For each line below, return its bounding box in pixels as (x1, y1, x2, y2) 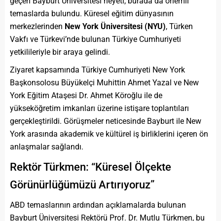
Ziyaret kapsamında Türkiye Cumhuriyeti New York (10, 65, 185, 74)
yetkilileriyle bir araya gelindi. (10, 47, 110, 57)
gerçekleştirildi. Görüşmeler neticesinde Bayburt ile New (10, 116, 201, 126)
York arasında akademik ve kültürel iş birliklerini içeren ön (10, 129, 208, 139)
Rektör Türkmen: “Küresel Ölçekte (10, 160, 171, 173)
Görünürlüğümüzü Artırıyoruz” (10, 178, 154, 191)
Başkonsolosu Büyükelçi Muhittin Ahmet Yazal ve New (10, 77, 199, 87)
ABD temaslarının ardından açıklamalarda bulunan (10, 200, 186, 210)
